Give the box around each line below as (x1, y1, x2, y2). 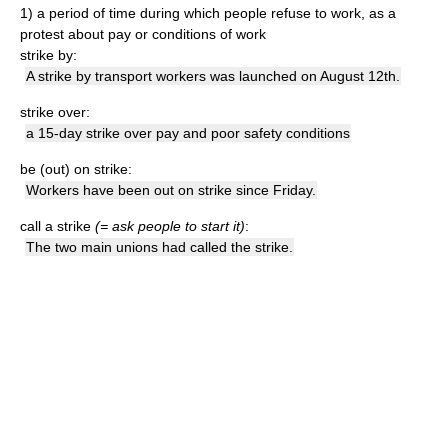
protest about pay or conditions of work (20, 26, 266, 42)
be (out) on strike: (20, 161, 132, 177)
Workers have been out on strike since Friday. (26, 182, 316, 198)
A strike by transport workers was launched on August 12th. (26, 68, 400, 84)
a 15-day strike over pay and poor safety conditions (26, 125, 350, 141)
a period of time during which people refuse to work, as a (37, 5, 396, 21)
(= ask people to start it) (95, 218, 245, 234)
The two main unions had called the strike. (26, 239, 293, 255)
